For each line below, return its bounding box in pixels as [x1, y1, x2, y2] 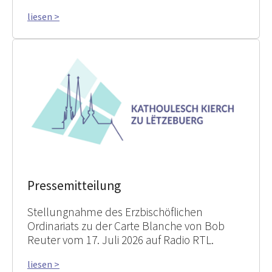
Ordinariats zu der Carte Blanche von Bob [27, 218, 225, 233]
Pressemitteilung [27, 177, 121, 194]
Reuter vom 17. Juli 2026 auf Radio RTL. [27, 232, 214, 247]
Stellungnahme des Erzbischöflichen [27, 204, 203, 219]
